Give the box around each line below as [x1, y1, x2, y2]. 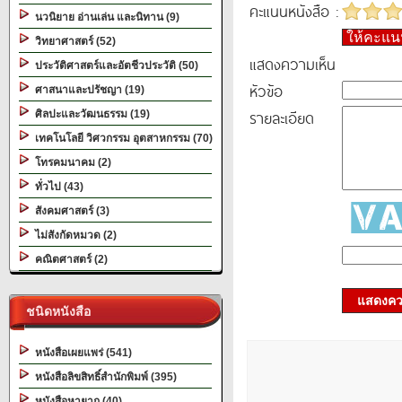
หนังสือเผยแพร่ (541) [30, 346, 132, 359]
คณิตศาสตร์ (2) [30, 253, 108, 266]
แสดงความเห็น [249, 52, 336, 75]
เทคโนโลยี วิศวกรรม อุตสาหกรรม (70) [30, 132, 213, 144]
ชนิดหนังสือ [19, 304, 91, 319]
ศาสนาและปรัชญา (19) [30, 83, 144, 96]
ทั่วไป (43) [30, 180, 83, 193]
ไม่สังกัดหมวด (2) [30, 229, 117, 241]
